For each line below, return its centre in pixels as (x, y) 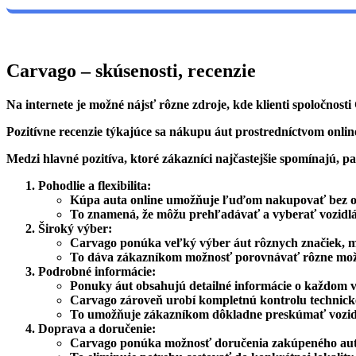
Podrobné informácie (95, 271)
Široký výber (73, 228)
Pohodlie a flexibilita (93, 185)
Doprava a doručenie (95, 328)
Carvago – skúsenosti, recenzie (131, 71)
